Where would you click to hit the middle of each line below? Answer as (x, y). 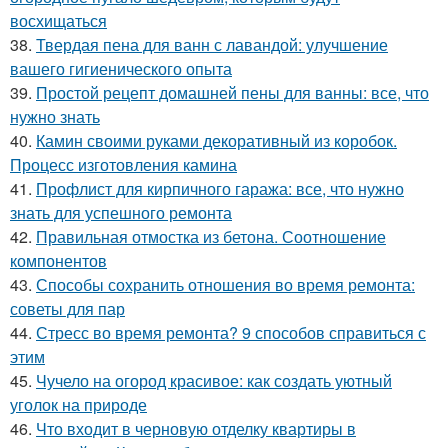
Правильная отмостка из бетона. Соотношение (211, 236)
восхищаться (58, 20)
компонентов (58, 260)
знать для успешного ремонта (121, 212)
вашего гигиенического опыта (121, 68)
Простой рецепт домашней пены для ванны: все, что (232, 92)
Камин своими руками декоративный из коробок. (216, 140)
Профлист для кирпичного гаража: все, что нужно (220, 188)
